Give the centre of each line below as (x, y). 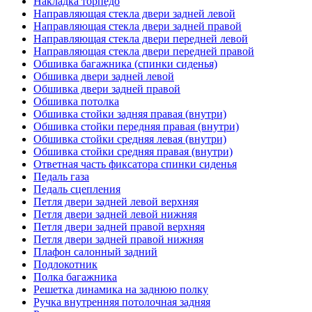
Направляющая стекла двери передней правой (144, 51)
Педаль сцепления (77, 189)
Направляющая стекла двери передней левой (141, 38)
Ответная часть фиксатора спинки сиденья (135, 164)
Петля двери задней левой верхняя (116, 201)
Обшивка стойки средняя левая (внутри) (130, 139)
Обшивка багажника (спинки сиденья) (125, 63)
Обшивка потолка (76, 101)
